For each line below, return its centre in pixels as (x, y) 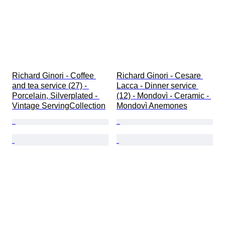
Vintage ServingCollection (59, 106)
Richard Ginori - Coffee (54, 76)
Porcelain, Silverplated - (56, 96)
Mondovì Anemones (152, 106)
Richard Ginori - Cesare (160, 76)
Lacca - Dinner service (157, 86)
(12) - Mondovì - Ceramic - (164, 96)
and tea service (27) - (50, 86)
